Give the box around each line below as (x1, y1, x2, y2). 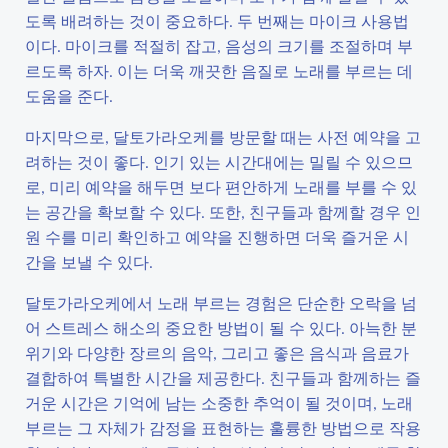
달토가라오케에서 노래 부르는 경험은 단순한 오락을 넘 (25, 292, 417, 313)
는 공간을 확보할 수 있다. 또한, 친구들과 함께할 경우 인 (25, 201, 421, 222)
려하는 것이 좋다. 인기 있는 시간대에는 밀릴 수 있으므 (25, 151, 413, 172)
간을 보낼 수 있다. (25, 251, 153, 272)
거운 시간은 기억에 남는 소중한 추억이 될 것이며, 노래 (25, 392, 413, 413)
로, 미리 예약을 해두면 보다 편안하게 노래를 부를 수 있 (25, 176, 417, 197)
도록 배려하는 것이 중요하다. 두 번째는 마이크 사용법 (25, 10, 409, 31)
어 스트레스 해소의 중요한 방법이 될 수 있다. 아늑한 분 (25, 317, 417, 338)
